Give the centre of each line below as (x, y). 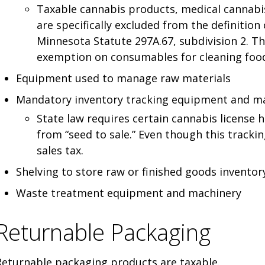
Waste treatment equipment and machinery (128, 193)
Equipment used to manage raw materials (123, 78)
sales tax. (60, 150)
